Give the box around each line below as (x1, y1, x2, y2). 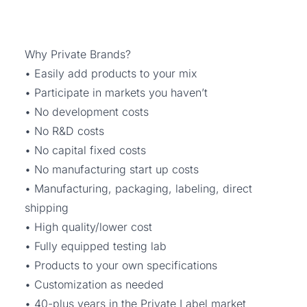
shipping (25, 201, 69, 214)
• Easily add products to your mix (25, 66, 197, 80)
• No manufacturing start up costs (25, 162, 199, 176)
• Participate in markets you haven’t (25, 86, 208, 99)
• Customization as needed (25, 278, 164, 291)
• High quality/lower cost (25, 220, 152, 234)
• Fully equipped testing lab (25, 239, 167, 253)
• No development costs (25, 105, 149, 119)
